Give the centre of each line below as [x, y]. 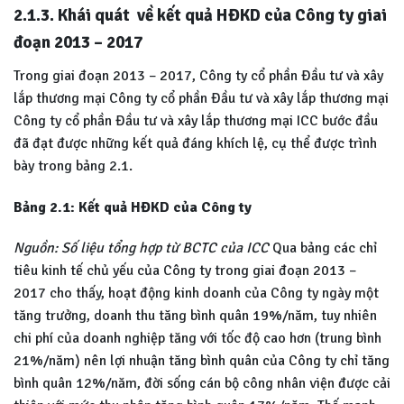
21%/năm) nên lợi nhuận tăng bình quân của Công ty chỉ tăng [202, 361]
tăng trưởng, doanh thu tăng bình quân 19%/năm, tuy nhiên [195, 316]
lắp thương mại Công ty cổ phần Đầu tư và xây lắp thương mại [201, 98]
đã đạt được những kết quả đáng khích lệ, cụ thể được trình [195, 143]
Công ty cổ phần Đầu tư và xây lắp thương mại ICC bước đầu [196, 120]
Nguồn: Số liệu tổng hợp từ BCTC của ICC [143, 248]
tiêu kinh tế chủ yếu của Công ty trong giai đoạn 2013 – [185, 271]
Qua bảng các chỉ [325, 248]
